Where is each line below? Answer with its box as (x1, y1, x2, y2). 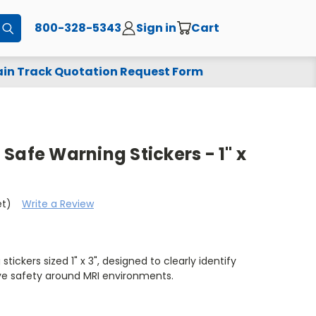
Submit (13, 20, 49, 35)
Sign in (136, 19, 177, 36)
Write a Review (21, 196, 94, 211)
